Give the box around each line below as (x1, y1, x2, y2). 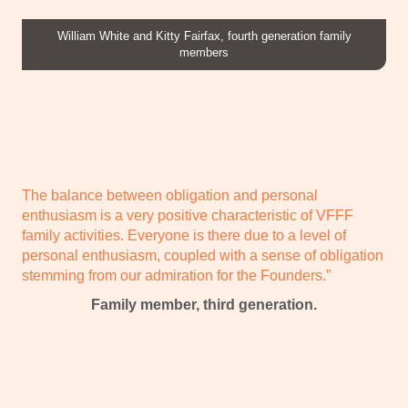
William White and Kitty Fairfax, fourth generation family (56, 28, 352, 43)
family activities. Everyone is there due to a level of (22, 228, 346, 244)
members (179, 45, 229, 59)
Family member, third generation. (91, 297, 317, 313)
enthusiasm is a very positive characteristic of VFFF (22, 208, 353, 224)
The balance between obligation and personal (22, 188, 318, 204)
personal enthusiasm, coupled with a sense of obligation (22, 248, 383, 264)
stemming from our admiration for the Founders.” (22, 268, 331, 284)
